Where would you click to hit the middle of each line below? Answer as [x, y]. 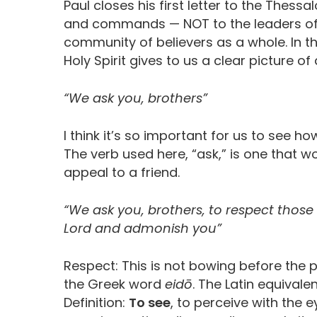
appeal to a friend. [122, 173]
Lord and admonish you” [143, 229]
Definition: [96, 303]
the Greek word [113, 284]
